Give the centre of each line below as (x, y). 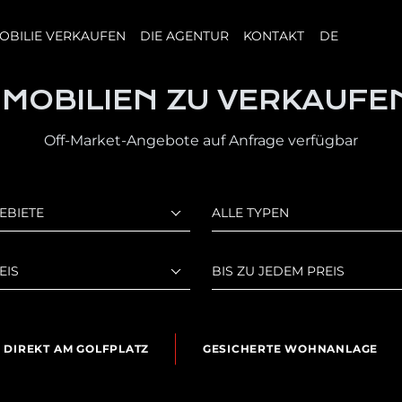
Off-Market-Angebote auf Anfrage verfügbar (201, 140)
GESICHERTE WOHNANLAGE (290, 349)
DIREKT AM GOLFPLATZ (77, 349)
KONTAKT (274, 35)
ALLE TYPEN (250, 212)
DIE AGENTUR (184, 35)
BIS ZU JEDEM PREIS (278, 271)
